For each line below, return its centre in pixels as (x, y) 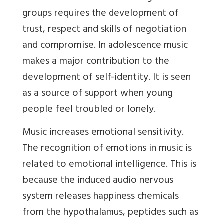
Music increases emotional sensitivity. (103, 133)
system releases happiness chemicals (101, 197)
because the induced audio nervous (98, 181)
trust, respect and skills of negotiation (104, 30)
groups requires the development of (101, 14)
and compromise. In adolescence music (105, 46)
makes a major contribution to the (96, 62)
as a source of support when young (98, 94)
